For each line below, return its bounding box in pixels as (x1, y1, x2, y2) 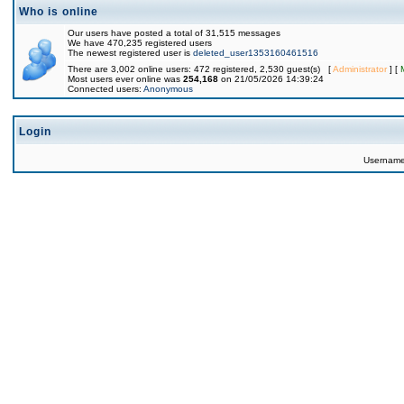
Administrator (333, 64, 387, 74)
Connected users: (68, 84, 143, 94)
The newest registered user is (68, 48, 193, 58)
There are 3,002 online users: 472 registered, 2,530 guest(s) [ (68, 64, 333, 74)
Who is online (19, 5, 98, 18)
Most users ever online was (68, 74, 183, 84)
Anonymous (143, 84, 193, 94)
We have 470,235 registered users (68, 38, 212, 48)
